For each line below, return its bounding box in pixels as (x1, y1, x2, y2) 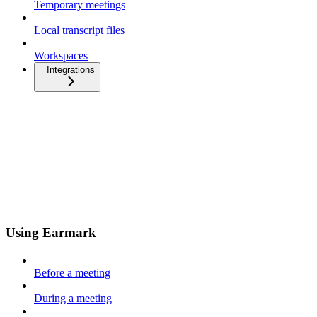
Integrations (47, 64, 95, 75)
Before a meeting (34, 267, 110, 279)
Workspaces (34, 49, 88, 62)
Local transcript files (34, 23, 125, 36)
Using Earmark (6, 225, 96, 241)
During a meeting (34, 292, 112, 305)
